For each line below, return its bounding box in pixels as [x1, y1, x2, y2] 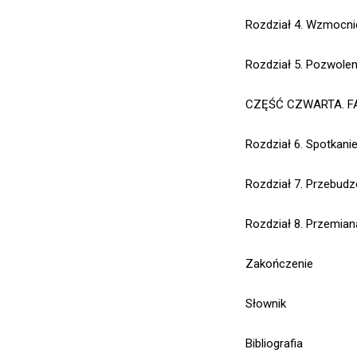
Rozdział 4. [245, 18, 303, 32]
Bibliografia [245, 336, 303, 351]
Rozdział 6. [245, 137, 303, 151]
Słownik [245, 296, 286, 311]
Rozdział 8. [245, 217, 303, 231]
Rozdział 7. [245, 177, 303, 191]
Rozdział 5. [245, 57, 303, 72]
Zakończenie [245, 257, 313, 271]
